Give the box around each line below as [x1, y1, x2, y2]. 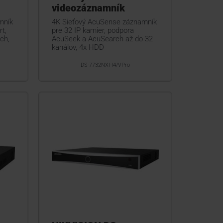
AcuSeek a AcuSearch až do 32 [51, 34, 153, 43]
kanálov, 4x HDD [51, 42, 104, 52]
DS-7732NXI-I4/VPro [80, 61, 130, 68]
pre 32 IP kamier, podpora [51, 25, 134, 35]
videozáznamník [51, 1, 125, 14]
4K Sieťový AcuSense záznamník [51, 17, 157, 26]
